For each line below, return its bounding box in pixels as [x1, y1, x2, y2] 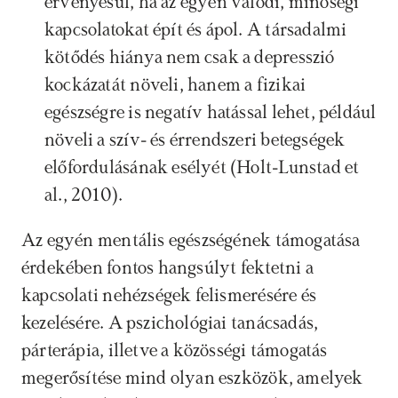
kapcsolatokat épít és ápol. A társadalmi [44, 20, 347, 40]
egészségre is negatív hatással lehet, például [44, 103, 377, 123]
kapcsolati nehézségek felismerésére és [21, 286, 316, 306]
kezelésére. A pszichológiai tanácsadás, [21, 314, 319, 333]
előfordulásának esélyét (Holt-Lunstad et [44, 158, 360, 178]
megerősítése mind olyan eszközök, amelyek [21, 369, 363, 388]
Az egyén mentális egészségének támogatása [21, 231, 361, 251]
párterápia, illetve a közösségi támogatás [21, 341, 328, 361]
